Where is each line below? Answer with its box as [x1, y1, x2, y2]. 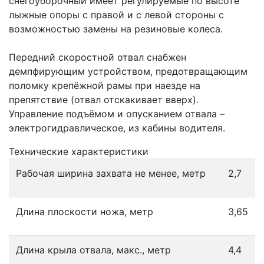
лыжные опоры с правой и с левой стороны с [9, 9, 224, 21]
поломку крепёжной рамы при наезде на [9, 80, 200, 91]
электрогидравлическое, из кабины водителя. [9, 122, 225, 134]
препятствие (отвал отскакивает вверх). [9, 94, 199, 105]
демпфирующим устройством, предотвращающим [9, 65, 247, 77]
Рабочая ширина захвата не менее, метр [16, 167, 206, 179]
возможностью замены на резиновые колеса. [9, 23, 223, 35]
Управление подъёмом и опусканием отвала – [9, 108, 225, 120]
